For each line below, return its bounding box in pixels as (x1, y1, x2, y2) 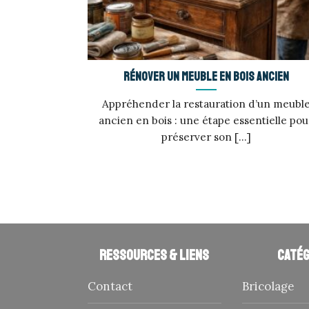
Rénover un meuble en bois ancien (123, 68, 289, 84)
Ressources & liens (99, 246, 210, 264)
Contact (87, 279, 132, 295)
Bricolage (241, 279, 295, 295)
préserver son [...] (161, 130, 251, 143)
